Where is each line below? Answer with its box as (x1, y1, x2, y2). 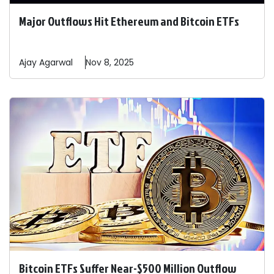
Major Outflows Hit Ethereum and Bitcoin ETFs (19, 12, 239, 30)
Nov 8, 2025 (86, 56, 134, 69)
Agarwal (39, 56, 73, 69)
